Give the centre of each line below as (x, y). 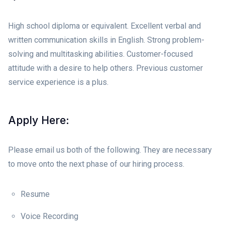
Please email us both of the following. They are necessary (110, 150)
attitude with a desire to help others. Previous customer (105, 68)
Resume (35, 194)
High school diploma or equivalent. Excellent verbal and (104, 26)
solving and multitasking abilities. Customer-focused (100, 54)
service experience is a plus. (58, 82)
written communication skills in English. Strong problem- (106, 40)
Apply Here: (39, 120)
